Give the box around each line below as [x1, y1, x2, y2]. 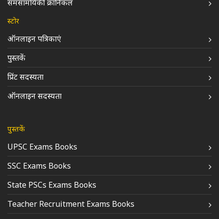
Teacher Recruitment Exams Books [7, 198, 134, 209]
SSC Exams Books [7, 160, 71, 171]
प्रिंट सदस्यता [7, 71, 44, 82]
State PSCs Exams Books [7, 179, 96, 190]
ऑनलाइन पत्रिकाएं [7, 33, 61, 44]
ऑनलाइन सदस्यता [7, 90, 62, 101]
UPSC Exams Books [7, 141, 77, 152]
